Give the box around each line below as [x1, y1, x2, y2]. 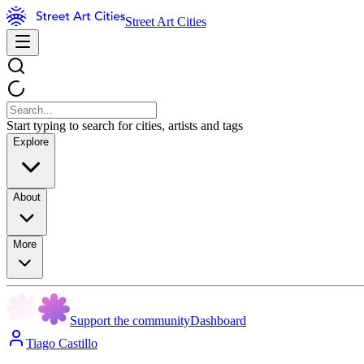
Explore [13, 136, 49, 148]
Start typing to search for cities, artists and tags [6, 119, 243, 132]
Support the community [70, 314, 190, 327]
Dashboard [190, 314, 246, 327]
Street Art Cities [124, 15, 206, 28]
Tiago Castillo [26, 336, 97, 350]
